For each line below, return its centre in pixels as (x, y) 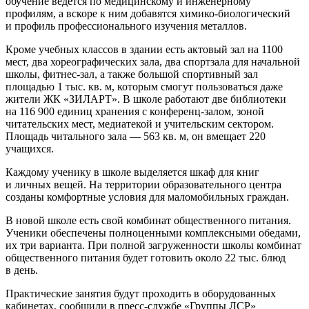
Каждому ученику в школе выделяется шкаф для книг (132, 172)
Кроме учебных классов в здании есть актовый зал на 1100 (144, 49)
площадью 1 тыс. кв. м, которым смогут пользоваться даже (144, 86)
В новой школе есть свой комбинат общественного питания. (148, 220)
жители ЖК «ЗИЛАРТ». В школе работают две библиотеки (146, 99)
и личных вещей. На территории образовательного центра (143, 184)
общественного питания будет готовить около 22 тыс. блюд (146, 257)
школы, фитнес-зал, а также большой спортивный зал (132, 74)
